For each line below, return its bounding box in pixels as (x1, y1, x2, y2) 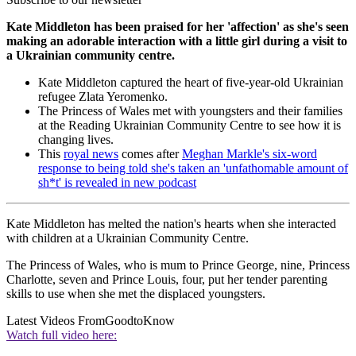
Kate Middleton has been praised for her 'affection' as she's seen (6, 19, 349, 33)
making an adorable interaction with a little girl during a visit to (6, 33, 347, 48)
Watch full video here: (6, 327, 117, 342)
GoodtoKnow (105, 313, 175, 327)
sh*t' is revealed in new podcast (38, 175, 196, 189)
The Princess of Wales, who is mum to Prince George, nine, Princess (6, 257, 350, 272)
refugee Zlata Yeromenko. (38, 89, 168, 103)
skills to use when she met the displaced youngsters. (6, 286, 265, 300)
